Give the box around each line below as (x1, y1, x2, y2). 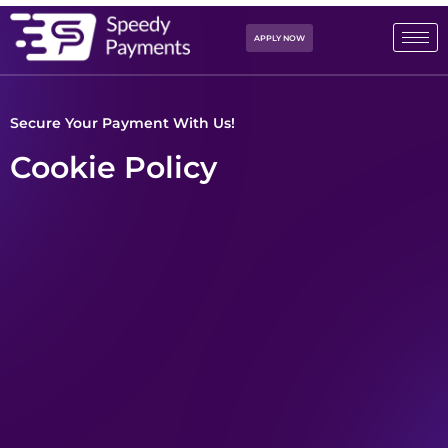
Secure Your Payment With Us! (10, 114, 235, 133)
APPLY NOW (254, 32, 306, 43)
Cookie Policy (10, 149, 217, 187)
